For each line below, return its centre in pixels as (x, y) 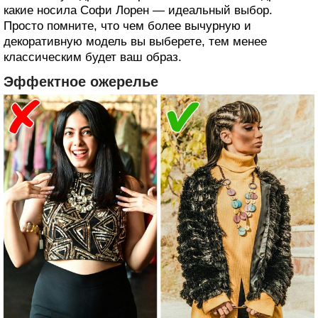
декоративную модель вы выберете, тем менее (135, 42)
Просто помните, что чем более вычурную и (127, 26)
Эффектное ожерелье (81, 82)
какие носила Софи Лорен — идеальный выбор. (138, 11)
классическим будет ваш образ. (93, 57)
